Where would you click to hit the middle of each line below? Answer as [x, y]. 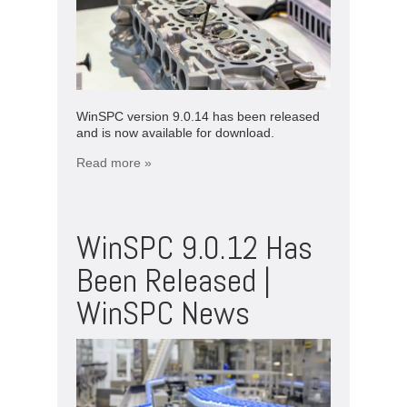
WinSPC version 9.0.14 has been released [198, 116]
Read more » [114, 162]
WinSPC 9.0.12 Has [194, 248]
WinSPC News [163, 313]
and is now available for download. [175, 132]
